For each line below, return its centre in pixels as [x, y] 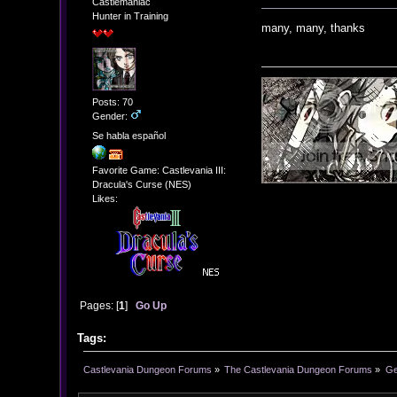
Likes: [105, 199]
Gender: [111, 117]
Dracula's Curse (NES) [141, 185]
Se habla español [128, 135]
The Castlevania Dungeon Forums [299, 369]
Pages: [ [99, 306]
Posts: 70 [112, 102]
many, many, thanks [314, 27]
